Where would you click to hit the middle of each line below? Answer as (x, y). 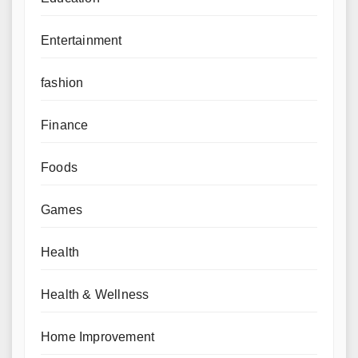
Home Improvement (98, 337)
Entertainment (82, 40)
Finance (65, 125)
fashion (62, 83)
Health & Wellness (95, 294)
